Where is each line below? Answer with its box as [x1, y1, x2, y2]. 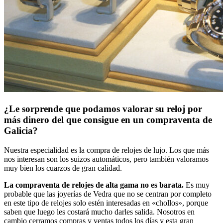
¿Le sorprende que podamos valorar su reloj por [4, 104, 202, 114]
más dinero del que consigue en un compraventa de [4, 114, 212, 125]
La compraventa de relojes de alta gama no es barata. [4, 180, 184, 189]
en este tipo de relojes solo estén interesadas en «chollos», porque [4, 198, 208, 207]
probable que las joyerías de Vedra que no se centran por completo [4, 189, 212, 198]
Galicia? [4, 125, 38, 136]
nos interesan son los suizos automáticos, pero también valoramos [4, 154, 209, 163]
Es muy [184, 180, 210, 189]
